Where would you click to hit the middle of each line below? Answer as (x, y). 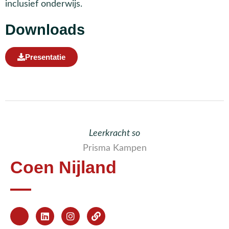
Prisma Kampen (114, 148)
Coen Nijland (63, 168)
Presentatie (45, 57)
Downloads (45, 30)
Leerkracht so (114, 133)
